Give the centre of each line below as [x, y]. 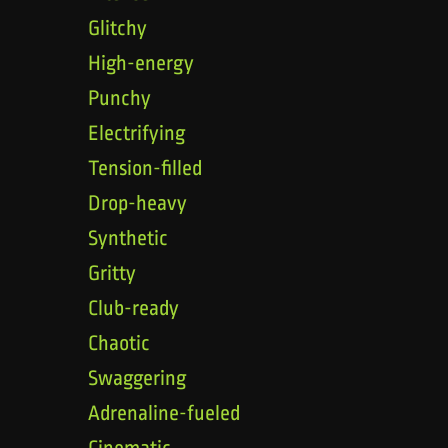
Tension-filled [145, 167]
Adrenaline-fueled [164, 412]
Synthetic [128, 237]
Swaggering [137, 377]
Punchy [119, 97]
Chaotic [119, 342]
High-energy [141, 62]
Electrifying [136, 132]
